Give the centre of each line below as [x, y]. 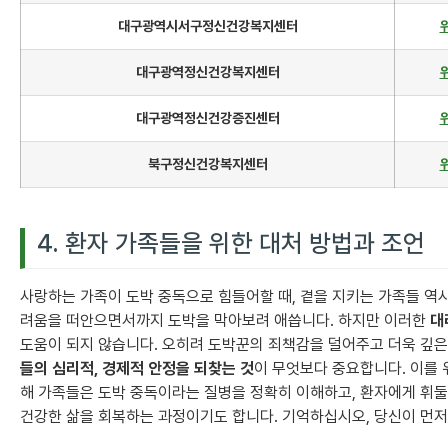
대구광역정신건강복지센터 [207, 72]
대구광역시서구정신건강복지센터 [207, 26]
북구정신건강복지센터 [207, 164]
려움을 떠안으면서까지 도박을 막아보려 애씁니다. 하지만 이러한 [225, 321]
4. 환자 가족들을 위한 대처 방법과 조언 [231, 243]
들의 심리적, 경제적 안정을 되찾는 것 [137, 369]
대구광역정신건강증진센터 [207, 118]
